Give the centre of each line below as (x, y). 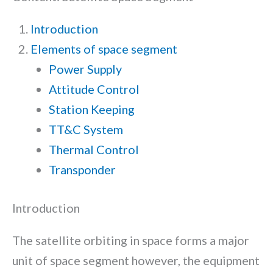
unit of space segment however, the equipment (136, 260)
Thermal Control (94, 149)
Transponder (82, 169)
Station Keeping (91, 109)
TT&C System (86, 129)
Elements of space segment (104, 48)
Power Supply (85, 69)
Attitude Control (94, 89)
